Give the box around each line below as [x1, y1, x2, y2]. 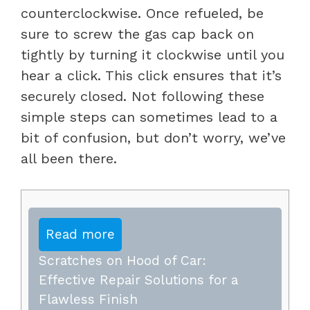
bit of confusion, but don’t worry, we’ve [21, 129, 286, 146]
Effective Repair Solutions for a [39, 271, 238, 288]
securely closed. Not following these [21, 87, 264, 104]
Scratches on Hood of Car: [39, 252, 206, 268]
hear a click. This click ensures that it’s [21, 66, 282, 84]
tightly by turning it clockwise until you [21, 46, 284, 63]
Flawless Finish [39, 291, 138, 307]
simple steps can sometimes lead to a [21, 108, 277, 125]
